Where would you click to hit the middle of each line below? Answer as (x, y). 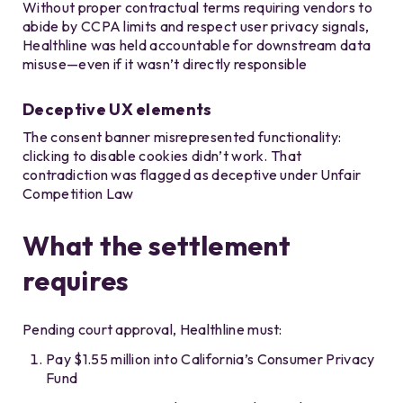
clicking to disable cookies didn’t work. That (162, 156)
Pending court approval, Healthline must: (154, 330)
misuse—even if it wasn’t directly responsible (165, 64)
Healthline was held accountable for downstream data (197, 45)
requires (76, 281)
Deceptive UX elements (117, 110)
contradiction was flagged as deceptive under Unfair (192, 175)
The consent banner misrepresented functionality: (182, 137)
